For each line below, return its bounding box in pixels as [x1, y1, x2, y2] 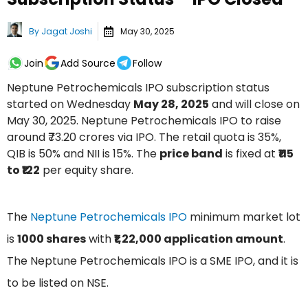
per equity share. [40, 162, 133, 179]
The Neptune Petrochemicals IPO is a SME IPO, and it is [7, 253, 298, 269]
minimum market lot [187, 209, 300, 225]
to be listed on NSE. [7, 275, 109, 291]
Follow [133, 56, 162, 70]
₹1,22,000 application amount [114, 231, 283, 247]
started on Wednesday [7, 96, 133, 113]
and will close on [209, 96, 300, 113]
